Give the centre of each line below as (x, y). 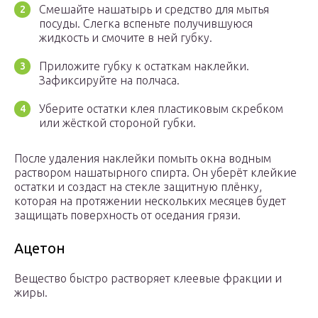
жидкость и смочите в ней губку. (126, 38)
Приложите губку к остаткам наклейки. (144, 66)
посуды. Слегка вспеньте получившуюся (146, 24)
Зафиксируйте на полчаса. (109, 81)
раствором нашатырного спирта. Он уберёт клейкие (155, 173)
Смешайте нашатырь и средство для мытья (154, 10)
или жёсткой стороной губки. (117, 123)
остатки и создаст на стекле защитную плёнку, (138, 187)
